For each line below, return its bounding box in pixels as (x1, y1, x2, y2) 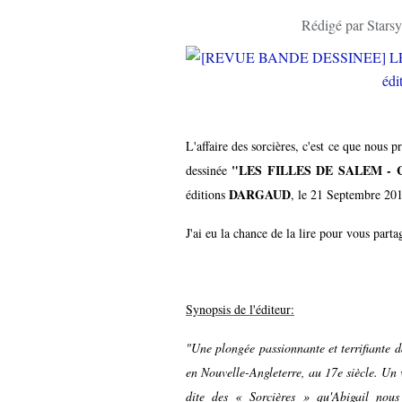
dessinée (186, 162, 232, 179)
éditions (186, 186, 229, 203)
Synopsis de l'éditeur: (186, 301, 294, 318)
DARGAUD (229, 185, 291, 204)
